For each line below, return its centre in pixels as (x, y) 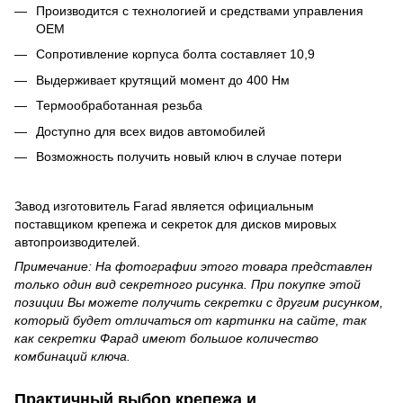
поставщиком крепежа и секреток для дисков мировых (175, 224)
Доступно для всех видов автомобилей (151, 131)
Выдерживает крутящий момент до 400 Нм (163, 80)
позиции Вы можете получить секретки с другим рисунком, (199, 303)
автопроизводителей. (77, 242)
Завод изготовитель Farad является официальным (164, 206)
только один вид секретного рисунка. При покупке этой (188, 285)
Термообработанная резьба (119, 106)
